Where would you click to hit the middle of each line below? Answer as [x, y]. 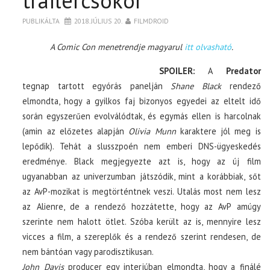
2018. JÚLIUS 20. [99, 20]
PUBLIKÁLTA [42, 20]
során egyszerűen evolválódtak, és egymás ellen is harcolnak [142, 116]
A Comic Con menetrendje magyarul [117, 46]
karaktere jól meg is [218, 131]
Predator [243, 71]
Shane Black [196, 86]
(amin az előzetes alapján [76, 131]
